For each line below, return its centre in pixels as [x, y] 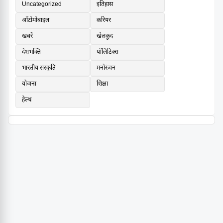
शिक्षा [102, 84]
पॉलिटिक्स [108, 53]
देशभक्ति [31, 53]
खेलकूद [105, 37]
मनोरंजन [106, 68]
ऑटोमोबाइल [36, 21]
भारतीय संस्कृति [39, 68]
